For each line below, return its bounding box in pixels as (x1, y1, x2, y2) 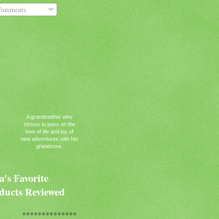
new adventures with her (20, 135, 79, 142)
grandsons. (36, 143, 63, 149)
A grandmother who (26, 113, 72, 120)
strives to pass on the (23, 121, 75, 127)
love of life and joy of (25, 128, 73, 134)
